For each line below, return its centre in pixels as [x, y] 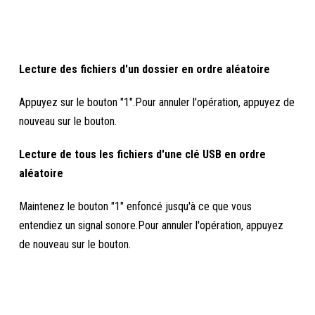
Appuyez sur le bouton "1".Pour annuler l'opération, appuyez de [157, 102]
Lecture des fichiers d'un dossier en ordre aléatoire [145, 69]
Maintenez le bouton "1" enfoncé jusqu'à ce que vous [136, 206]
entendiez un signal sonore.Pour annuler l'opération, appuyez [152, 225]
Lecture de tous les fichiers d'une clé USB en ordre [143, 154]
